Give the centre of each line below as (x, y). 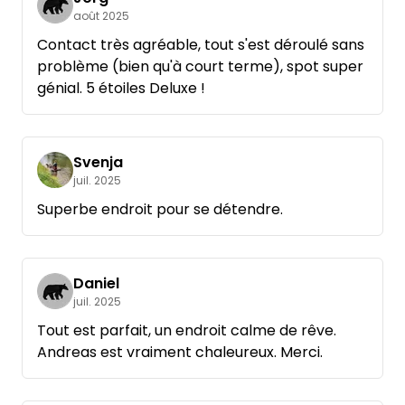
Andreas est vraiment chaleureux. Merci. (180, 353)
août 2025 (101, 16)
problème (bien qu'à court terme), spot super (200, 67)
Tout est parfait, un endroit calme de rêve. (187, 331)
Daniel (96, 284)
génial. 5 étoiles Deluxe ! (121, 89)
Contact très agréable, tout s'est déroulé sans (201, 45)
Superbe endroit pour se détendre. (160, 210)
